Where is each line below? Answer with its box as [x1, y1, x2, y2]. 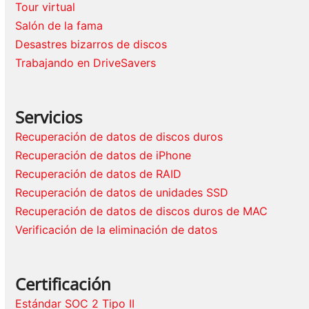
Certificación [15, 272, 112, 296]
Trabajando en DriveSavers [15, 56, 157, 70]
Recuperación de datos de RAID [15, 167, 182, 181]
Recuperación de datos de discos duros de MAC [15, 204, 268, 219]
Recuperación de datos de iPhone [15, 148, 192, 163]
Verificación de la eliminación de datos [15, 223, 218, 237]
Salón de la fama [15, 19, 103, 33]
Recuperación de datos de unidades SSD [15, 186, 229, 200]
